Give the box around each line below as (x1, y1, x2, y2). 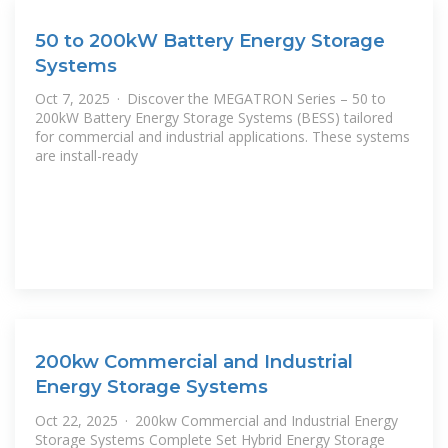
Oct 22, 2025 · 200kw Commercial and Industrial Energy (35, 410, 398, 430)
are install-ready (35, 146, 138, 166)
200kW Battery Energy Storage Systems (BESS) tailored (35, 108, 393, 128)
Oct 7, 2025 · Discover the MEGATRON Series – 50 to (35, 89, 386, 109)
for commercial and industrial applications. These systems (35, 127, 410, 147)
